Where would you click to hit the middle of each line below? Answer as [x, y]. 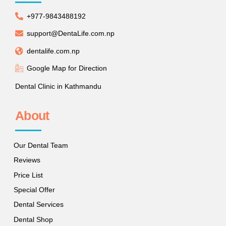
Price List [28, 175]
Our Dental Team [41, 145]
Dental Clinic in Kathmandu [58, 86]
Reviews [27, 160]
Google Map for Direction [67, 68]
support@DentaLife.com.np [71, 34]
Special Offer [34, 189]
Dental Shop [33, 219]
